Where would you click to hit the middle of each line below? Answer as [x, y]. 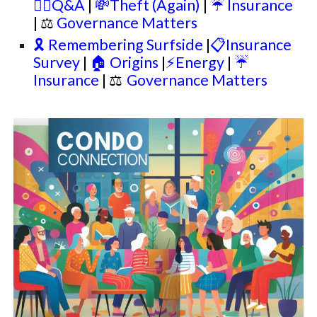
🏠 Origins [125, 62]
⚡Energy [197, 62]
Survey [57, 62]
